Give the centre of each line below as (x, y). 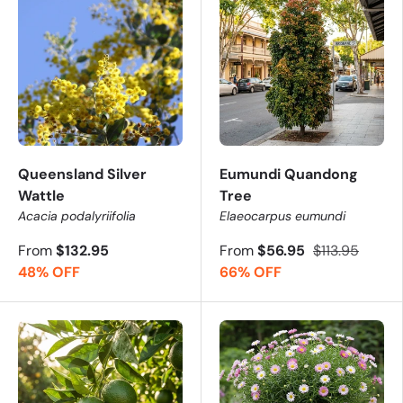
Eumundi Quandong (289, 174)
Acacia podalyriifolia (77, 215)
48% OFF (49, 272)
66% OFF (251, 272)
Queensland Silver (82, 174)
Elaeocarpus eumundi (282, 215)
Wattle (41, 195)
